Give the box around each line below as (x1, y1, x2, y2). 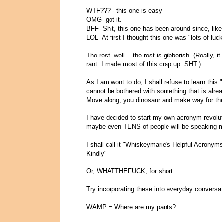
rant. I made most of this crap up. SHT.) (86, 60, 201, 68)
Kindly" (86, 150, 107, 158)
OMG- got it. (86, 16, 122, 24)
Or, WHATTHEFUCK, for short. (86, 167, 175, 175)
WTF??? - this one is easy (86, 7, 162, 15)
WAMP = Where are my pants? (86, 203, 176, 211)
